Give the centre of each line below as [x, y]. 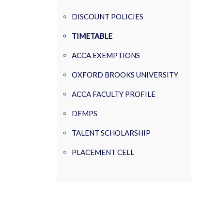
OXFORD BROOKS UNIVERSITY [125, 75]
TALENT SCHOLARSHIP [111, 133]
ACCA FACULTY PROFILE [114, 94]
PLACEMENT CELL [103, 152]
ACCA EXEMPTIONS [106, 55]
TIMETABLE [92, 36]
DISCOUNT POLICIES [108, 16]
